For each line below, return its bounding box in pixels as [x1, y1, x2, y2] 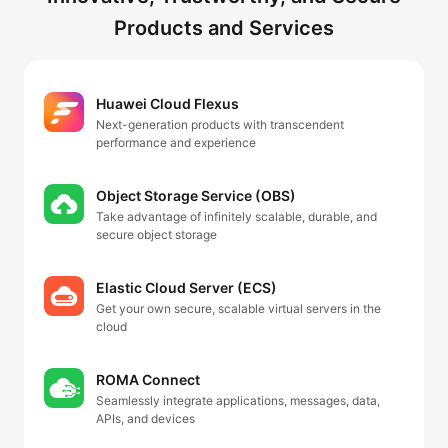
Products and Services [114, 16, 334, 40]
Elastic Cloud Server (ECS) [96, 279, 277, 296]
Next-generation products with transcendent [96, 117, 344, 132]
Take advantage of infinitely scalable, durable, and [96, 209, 377, 224]
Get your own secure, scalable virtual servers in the [96, 301, 381, 316]
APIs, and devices [96, 411, 195, 426]
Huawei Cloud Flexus [96, 95, 239, 112]
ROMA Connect [96, 371, 200, 388]
